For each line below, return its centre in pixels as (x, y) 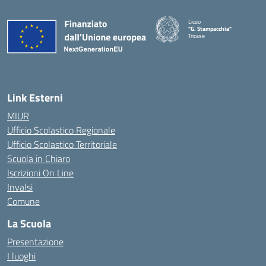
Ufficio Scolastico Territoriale (62, 144)
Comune (23, 201)
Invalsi (20, 187)
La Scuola (29, 223)
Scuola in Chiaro (39, 158)
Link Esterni (35, 97)
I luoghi (21, 256)
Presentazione (35, 241)
